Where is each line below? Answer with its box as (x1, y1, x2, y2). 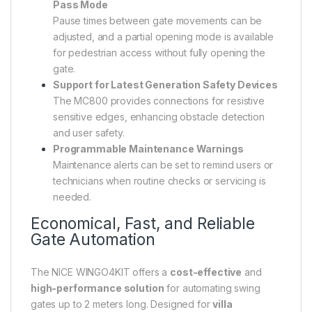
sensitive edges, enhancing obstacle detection (53, 110, 265, 123)
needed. (53, 190, 92, 203)
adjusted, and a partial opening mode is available (53, 30, 274, 42)
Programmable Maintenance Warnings (53, 142, 244, 155)
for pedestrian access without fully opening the (53, 46, 265, 58)
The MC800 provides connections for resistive (53, 94, 265, 107)
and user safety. (53, 126, 125, 139)
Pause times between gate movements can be (53, 14, 263, 26)
